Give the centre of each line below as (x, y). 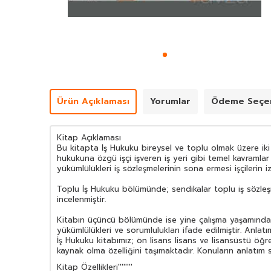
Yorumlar (170, 102)
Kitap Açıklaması (89, 138)
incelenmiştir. (81, 200)
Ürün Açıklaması (93, 102)
